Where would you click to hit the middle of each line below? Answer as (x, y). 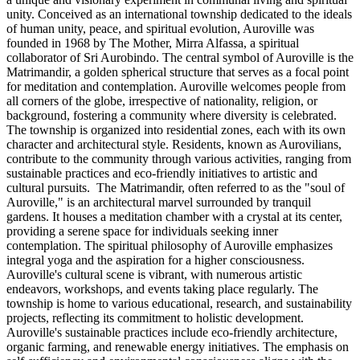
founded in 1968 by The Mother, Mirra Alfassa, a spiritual (153, 43)
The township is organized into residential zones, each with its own (176, 129)
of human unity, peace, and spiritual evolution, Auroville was (160, 28)
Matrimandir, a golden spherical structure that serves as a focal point (178, 72)
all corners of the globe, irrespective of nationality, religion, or (162, 100)
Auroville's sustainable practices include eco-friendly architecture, (172, 332)
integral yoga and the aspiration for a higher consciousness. (155, 260)
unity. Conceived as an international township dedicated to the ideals (179, 14)
